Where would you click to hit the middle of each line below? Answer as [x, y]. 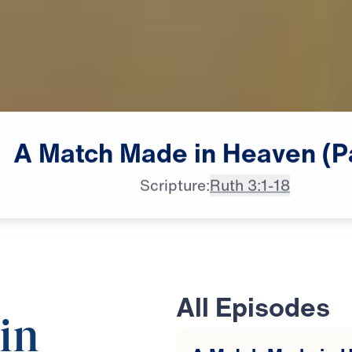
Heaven [269, 152]
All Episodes [253, 307]
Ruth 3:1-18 [249, 186]
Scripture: [174, 186]
